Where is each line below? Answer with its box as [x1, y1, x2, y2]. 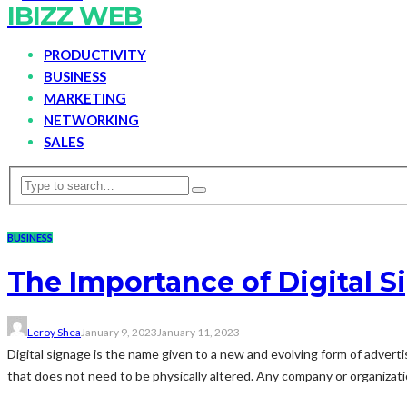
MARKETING [44, 90, 126, 107]
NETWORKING [44, 112, 139, 129]
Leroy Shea [27, 324, 81, 339]
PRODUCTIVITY [44, 46, 146, 64]
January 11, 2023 [157, 324, 240, 339]
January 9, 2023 [81, 324, 157, 339]
